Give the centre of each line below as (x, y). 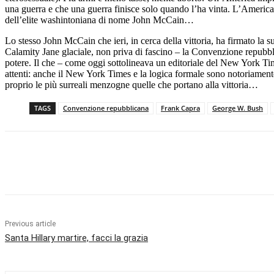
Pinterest (155, 163)
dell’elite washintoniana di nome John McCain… (99, 20)
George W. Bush (238, 108)
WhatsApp (224, 163)
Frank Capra (180, 108)
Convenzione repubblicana (106, 108)
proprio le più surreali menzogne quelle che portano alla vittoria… (131, 84)
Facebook (45, 163)
